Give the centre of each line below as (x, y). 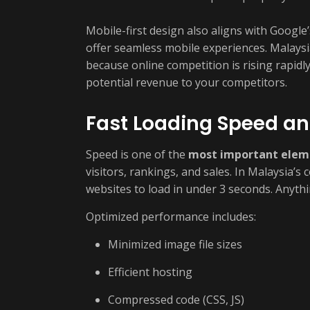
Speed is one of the (137, 154)
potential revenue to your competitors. (186, 82)
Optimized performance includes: (171, 217)
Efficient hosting (150, 272)
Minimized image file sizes (175, 244)
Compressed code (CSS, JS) (176, 300)
